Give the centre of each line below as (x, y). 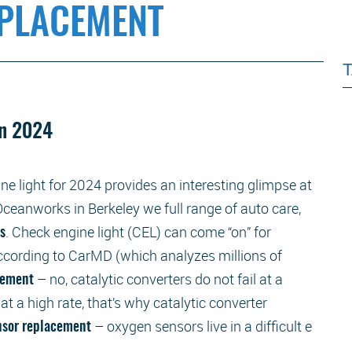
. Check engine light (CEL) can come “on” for (138, 232)
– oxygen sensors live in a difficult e (202, 326)
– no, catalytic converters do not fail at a (160, 279)
